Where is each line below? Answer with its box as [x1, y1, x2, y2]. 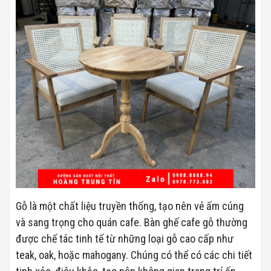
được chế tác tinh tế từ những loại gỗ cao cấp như [16, 232, 233, 246]
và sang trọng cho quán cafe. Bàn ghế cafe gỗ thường [16, 216, 247, 229]
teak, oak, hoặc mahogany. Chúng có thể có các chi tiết [16, 249, 252, 262]
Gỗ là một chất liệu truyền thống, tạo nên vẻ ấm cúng [16, 200, 244, 213]
